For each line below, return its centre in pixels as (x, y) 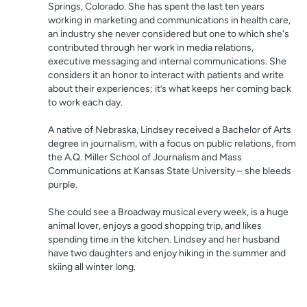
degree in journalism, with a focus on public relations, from (172, 144)
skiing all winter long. (92, 267)
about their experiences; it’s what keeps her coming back (170, 89)
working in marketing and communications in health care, (169, 21)
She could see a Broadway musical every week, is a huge (168, 212)
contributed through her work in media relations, (151, 48)
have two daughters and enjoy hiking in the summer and (167, 254)
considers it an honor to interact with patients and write (166, 75)
